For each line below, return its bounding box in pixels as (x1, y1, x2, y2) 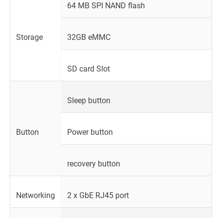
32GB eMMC (67, 32, 110, 42)
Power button (67, 127, 113, 137)
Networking (16, 190, 55, 200)
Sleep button (67, 95, 110, 105)
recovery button (67, 159, 120, 168)
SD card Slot (67, 64, 110, 73)
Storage (16, 32, 43, 42)
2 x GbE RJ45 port (67, 190, 129, 200)
